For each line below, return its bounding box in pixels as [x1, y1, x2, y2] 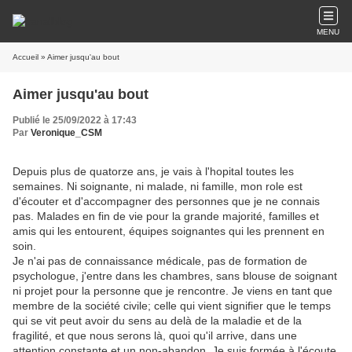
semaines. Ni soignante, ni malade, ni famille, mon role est [13, 180, 302, 192]
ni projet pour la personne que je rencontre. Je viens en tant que [13, 284, 332, 297]
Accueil [13, 53, 38, 61]
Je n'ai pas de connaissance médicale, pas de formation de [13, 255, 307, 267]
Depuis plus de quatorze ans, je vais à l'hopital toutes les [13, 165, 294, 178]
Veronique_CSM [31, 127, 102, 138]
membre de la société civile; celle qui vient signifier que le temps [13, 299, 331, 312]
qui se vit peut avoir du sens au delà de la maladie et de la [13, 314, 302, 327]
